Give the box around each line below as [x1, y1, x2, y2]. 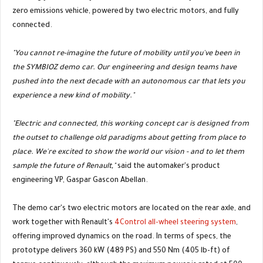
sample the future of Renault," [12, 162, 116, 171]
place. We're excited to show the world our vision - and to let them [12, 148, 244, 157]
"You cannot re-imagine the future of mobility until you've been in [12, 49, 240, 58]
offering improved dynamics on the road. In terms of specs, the [12, 232, 231, 241]
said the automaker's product [116, 162, 220, 171]
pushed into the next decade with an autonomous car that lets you [12, 77, 245, 86]
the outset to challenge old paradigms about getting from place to [12, 134, 246, 143]
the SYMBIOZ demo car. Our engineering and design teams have [12, 63, 237, 72]
